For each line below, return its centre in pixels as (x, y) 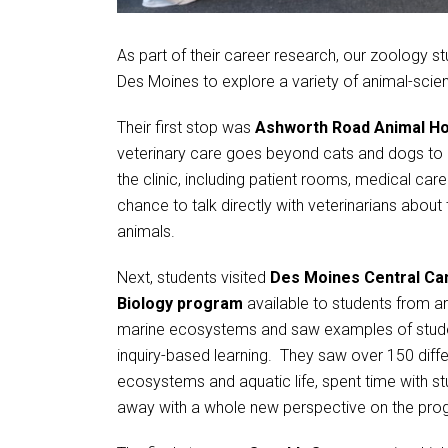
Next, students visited (193, 277)
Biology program (180, 303)
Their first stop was (186, 127)
